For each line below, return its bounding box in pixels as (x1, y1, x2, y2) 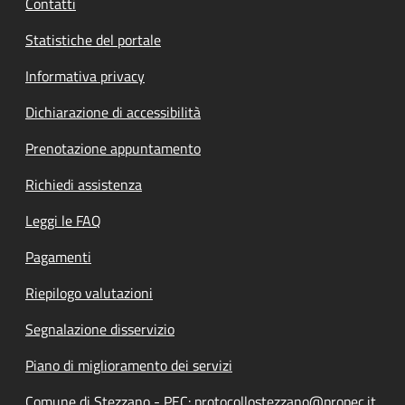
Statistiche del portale (25, 28, 161, 51)
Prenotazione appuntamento (25, 137, 201, 159)
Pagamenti (25, 245, 91, 268)
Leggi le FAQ (25, 209, 101, 231)
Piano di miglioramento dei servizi (25, 353, 232, 376)
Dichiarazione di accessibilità (25, 100, 201, 123)
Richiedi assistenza (25, 173, 142, 195)
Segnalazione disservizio (25, 317, 174, 340)
